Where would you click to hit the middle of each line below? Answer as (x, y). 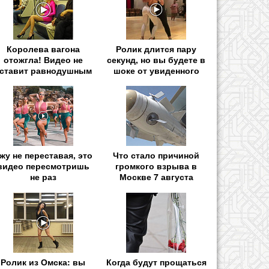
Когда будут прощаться (156, 261)
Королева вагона (43, 49)
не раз (43, 177)
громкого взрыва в (156, 166)
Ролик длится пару (156, 49)
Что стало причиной (156, 155)
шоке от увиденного (156, 71)
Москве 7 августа (156, 177)
